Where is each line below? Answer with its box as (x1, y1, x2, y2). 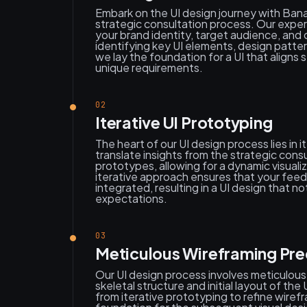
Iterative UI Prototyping (95, 112, 273, 133)
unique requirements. (95, 60, 203, 75)
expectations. (95, 191, 167, 206)
